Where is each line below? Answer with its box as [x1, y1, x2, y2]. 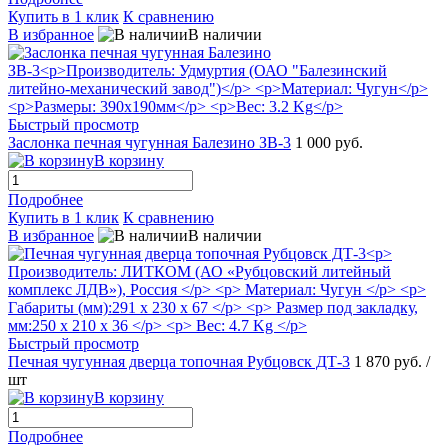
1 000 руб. [295, 134, 363, 152]
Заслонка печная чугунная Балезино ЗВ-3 [8, 134, 291, 152]
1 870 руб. [354, 353, 426, 371]
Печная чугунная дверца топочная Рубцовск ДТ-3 [8, 353, 350, 371]
